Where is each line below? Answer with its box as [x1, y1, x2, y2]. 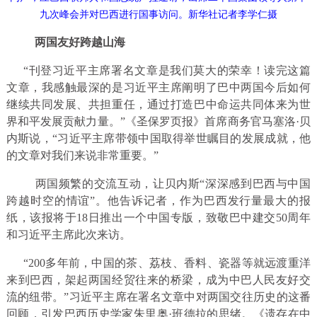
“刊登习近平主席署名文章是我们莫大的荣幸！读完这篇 [6, 64, 311, 76]
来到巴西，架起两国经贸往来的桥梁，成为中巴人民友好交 [6, 273, 311, 286]
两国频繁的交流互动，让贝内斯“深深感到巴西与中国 [28, 177, 311, 190]
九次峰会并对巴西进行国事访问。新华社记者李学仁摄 [40, 8, 277, 20]
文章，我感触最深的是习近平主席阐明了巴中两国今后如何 [6, 81, 311, 93]
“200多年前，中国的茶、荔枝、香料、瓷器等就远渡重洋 [6, 256, 311, 269]
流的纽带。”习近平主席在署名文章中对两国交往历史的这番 [6, 290, 311, 303]
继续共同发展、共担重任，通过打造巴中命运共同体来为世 [6, 98, 311, 110]
